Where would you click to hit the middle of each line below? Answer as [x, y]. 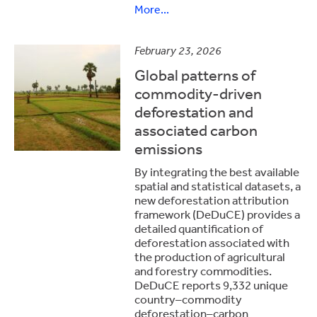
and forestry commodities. [203, 271]
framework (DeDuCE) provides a [217, 214]
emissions [168, 149]
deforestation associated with [212, 242]
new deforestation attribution [212, 200]
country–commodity [188, 299]
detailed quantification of [199, 228]
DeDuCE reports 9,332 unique [211, 285]
